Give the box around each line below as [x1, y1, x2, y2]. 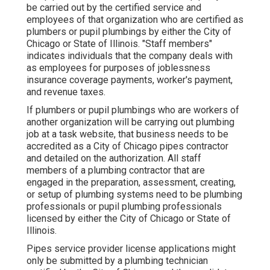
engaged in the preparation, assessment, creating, [27, 177, 236, 189]
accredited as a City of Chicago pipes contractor [27, 140, 228, 152]
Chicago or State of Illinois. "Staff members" [27, 38, 212, 50]
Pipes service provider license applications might [27, 243, 236, 255]
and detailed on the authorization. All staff [27, 152, 201, 165]
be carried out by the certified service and [27, 2, 201, 14]
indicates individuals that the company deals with [27, 50, 233, 62]
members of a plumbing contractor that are [27, 165, 205, 177]
